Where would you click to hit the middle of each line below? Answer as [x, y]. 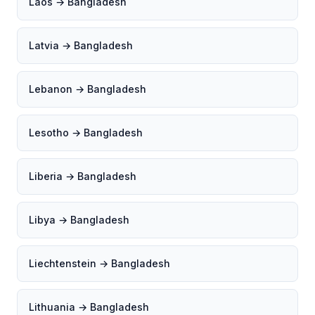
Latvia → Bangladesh [81, 45]
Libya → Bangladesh [79, 220]
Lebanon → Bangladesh [88, 89]
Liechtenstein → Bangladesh [99, 263]
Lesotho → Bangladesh [86, 133]
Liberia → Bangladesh [83, 176]
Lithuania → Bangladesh [89, 307]
